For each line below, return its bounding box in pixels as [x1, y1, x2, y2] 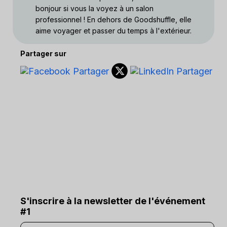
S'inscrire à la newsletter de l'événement [20, 196, 205, 206]
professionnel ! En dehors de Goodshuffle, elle [35, 15, 192, 24]
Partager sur [20, 49, 66, 58]
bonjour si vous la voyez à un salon [35, 4, 154, 13]
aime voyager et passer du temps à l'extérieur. [35, 26, 192, 35]
